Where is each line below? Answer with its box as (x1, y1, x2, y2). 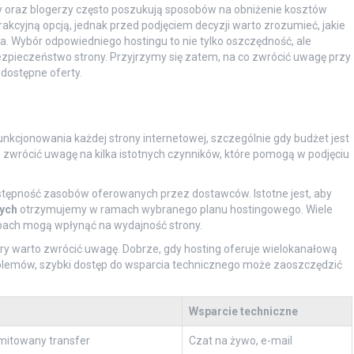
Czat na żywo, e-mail (188, 334, 292, 348)
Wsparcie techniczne (188, 305, 298, 318)
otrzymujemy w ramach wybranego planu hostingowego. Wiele (17, 203, 333, 217)
